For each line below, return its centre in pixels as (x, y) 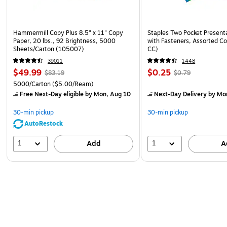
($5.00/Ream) (72, 84)
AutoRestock (44, 123)
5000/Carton (32, 84)
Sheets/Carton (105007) (49, 49)
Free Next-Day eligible (52, 94)
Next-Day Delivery (181, 94)
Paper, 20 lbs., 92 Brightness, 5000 (64, 41)
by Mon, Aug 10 (107, 94)
